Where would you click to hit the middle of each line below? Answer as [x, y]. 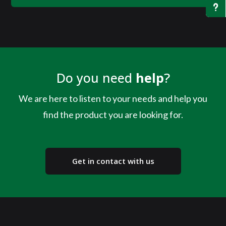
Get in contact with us [113, 161]
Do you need [96, 78]
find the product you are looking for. [113, 115]
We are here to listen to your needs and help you [113, 99]
